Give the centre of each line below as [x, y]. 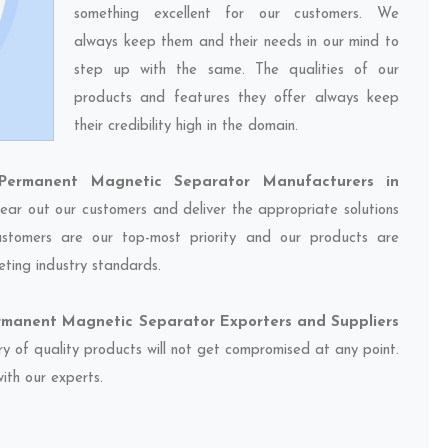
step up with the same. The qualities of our [236, 70]
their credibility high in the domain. [186, 126]
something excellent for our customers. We [236, 14]
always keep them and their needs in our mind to [236, 42]
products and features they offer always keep [236, 98]
